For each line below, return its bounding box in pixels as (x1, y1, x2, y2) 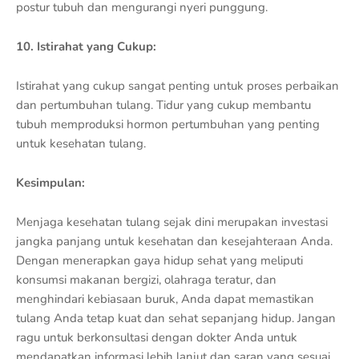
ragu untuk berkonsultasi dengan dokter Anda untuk (16, 329, 297, 345)
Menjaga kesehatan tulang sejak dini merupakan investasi (16, 213, 328, 230)
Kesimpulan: (16, 174, 85, 191)
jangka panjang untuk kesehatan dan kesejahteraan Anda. (16, 232, 333, 249)
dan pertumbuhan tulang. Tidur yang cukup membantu (16, 96, 311, 113)
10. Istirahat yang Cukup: (16, 38, 156, 54)
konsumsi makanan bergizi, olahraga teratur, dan (16, 271, 276, 288)
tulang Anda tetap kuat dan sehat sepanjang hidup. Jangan (16, 309, 336, 326)
